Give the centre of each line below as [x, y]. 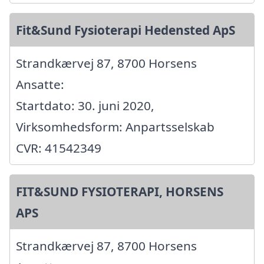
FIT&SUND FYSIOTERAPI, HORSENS [120, 191]
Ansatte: [40, 84]
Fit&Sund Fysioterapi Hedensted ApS [126, 30]
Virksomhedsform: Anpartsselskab [115, 126]
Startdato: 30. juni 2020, [85, 105]
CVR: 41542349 [59, 148]
